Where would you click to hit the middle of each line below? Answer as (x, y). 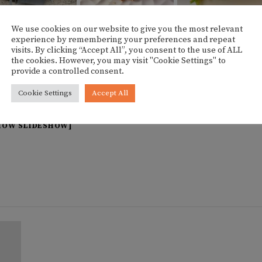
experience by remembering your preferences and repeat (123, 39)
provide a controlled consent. (68, 71)
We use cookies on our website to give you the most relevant (127, 29)
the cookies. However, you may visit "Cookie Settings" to (118, 61)
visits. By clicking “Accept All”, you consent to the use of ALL (127, 50)
